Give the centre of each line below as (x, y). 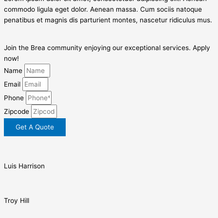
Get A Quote (35, 127)
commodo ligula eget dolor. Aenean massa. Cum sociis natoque (103, 9)
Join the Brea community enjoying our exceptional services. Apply (107, 48)
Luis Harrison (24, 166)
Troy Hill (17, 201)
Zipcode (18, 112)
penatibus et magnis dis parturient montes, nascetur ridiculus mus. (108, 20)
